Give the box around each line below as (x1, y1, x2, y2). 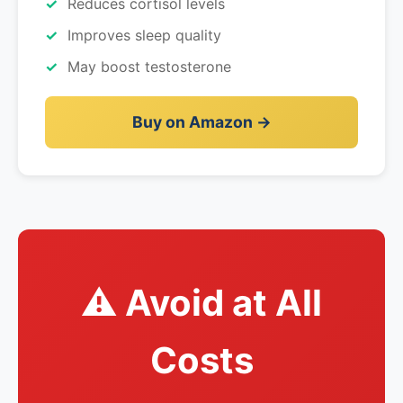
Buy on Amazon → (131, 112, 272, 131)
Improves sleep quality (67, 26, 221, 44)
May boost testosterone (67, 58, 231, 76)
